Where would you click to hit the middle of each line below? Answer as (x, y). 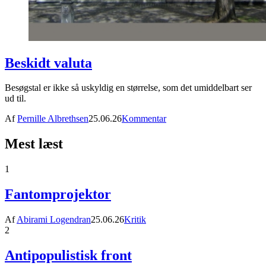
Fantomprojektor (58, 194)
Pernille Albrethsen (53, 119)
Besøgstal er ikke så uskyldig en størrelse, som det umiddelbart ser (128, 88)
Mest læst (34, 144)
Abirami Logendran (54, 220)
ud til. (15, 99)
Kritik (135, 220)
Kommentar (144, 119)
